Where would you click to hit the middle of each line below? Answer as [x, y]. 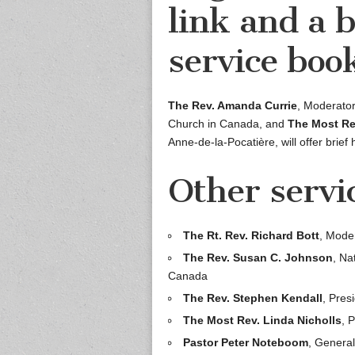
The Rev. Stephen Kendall [253, 298]
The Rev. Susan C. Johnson [258, 258]
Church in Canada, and [228, 124]
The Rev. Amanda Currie [233, 106]
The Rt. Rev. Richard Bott [251, 236]
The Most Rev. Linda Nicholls [262, 321]
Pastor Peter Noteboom [246, 343]
